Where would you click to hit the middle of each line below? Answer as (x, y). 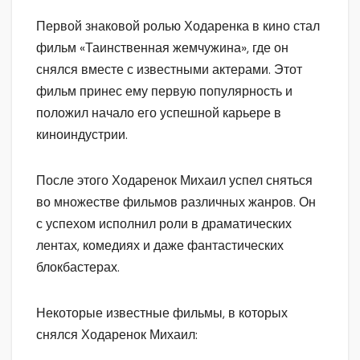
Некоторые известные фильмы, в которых (162, 313)
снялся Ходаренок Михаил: (117, 334)
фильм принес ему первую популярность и (164, 91)
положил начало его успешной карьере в (159, 112)
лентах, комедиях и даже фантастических (160, 245)
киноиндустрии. (82, 134)
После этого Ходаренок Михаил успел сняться (174, 180)
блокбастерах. (78, 267)
